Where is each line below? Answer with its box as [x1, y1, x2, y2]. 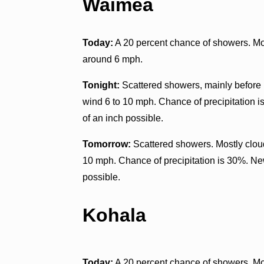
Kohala [82, 204, 147, 226]
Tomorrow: [82, 138, 131, 149]
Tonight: [82, 80, 120, 90]
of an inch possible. [82, 113, 164, 123]
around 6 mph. [82, 54, 143, 64]
